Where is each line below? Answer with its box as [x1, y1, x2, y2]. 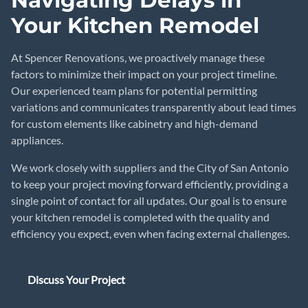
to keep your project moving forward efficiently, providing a [11, 177, 288, 190]
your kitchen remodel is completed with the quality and [11, 210, 269, 223]
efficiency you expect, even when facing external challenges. [11, 227, 289, 240]
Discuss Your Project [27, 273, 125, 286]
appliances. [11, 133, 63, 146]
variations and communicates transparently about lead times [11, 100, 296, 113]
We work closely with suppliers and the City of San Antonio [11, 161, 289, 174]
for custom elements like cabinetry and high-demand [11, 117, 258, 130]
